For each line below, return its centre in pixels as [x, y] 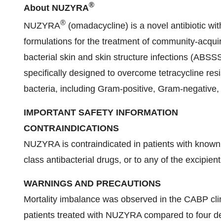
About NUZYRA [56, 8]
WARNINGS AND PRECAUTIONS [92, 184]
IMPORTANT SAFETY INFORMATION [101, 112]
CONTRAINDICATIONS [71, 128]
